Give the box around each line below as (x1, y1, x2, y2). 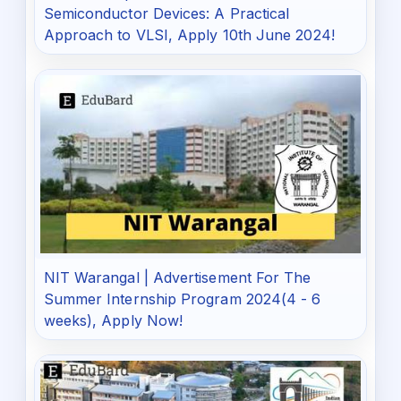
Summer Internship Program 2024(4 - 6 (43, 290, 321, 309)
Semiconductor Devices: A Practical (43, 4, 290, 22)
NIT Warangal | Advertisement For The (43, 269, 311, 287)
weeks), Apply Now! (43, 311, 183, 330)
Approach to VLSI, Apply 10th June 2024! (43, 25, 335, 44)
